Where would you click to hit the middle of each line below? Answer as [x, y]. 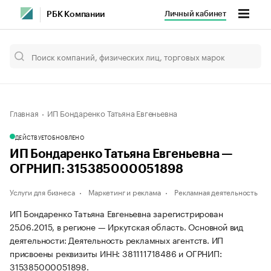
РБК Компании [76, 15]
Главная [24, 113]
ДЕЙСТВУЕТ [31, 137]
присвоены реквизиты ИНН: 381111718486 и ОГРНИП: [116, 253]
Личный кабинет [195, 14]
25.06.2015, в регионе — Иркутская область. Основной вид [126, 226]
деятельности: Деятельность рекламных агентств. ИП [117, 240]
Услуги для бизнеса [42, 191]
